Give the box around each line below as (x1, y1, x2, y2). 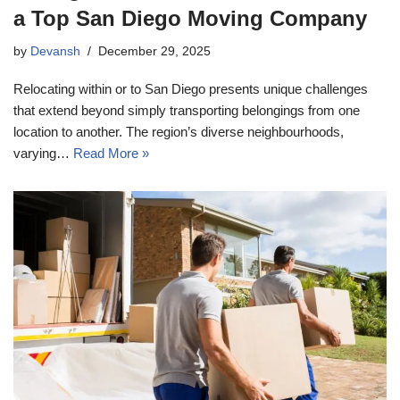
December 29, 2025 (98, 44, 211, 58)
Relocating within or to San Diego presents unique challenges (13, 80, 368, 96)
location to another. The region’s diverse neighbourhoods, (13, 123, 344, 139)
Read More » (73, 145, 149, 161)
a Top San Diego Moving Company (13, 5, 367, 30)
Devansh (30, 44, 80, 58)
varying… (13, 145, 73, 161)
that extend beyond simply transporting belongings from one (13, 102, 360, 118)
